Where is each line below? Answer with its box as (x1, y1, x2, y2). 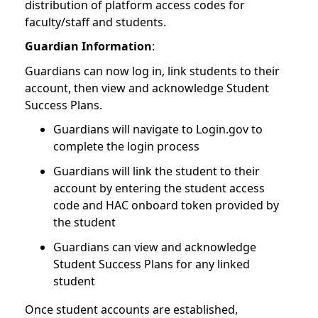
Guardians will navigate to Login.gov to (53, 121, 263, 138)
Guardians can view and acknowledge (53, 238, 256, 255)
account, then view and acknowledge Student (25, 79, 269, 96)
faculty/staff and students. (25, 13, 169, 30)
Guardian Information (25, 38, 152, 55)
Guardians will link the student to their (53, 163, 260, 180)
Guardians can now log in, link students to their (25, 62, 280, 79)
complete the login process (53, 138, 199, 155)
